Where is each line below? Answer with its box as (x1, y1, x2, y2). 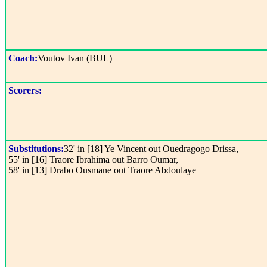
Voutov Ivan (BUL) (38, 53, 112, 63)
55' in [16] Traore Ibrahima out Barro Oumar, (8, 154, 178, 164)
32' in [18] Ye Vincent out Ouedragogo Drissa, (64, 144, 238, 154)
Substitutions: (8, 144, 64, 154)
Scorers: (8, 85, 42, 95)
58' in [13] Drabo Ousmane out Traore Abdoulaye (8, 165, 196, 175)
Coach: (8, 53, 38, 63)
